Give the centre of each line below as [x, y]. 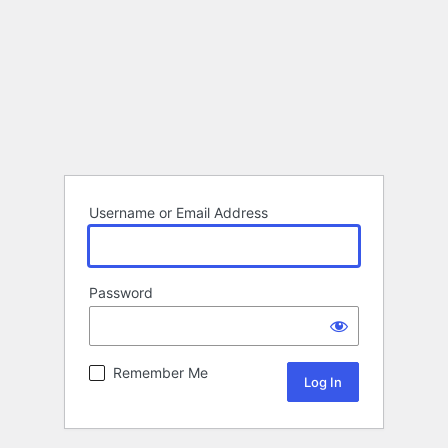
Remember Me [160, 373]
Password [121, 293]
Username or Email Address [178, 213]
